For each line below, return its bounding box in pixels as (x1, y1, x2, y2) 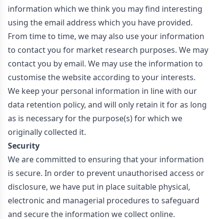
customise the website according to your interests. (8, 72, 196, 83)
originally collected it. (8, 127, 86, 137)
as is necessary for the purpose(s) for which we (8, 113, 182, 124)
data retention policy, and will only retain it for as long (8, 99, 207, 110)
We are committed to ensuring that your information (8, 154, 204, 165)
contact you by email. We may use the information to (8, 58, 203, 69)
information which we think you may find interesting (8, 3, 202, 14)
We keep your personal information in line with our (8, 86, 197, 96)
